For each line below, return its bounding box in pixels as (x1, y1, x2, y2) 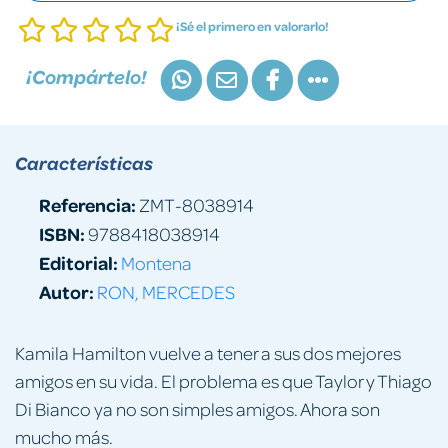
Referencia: (39, 191, 136, 217)
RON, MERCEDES (97, 279, 235, 303)
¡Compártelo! (26, 64, 147, 90)
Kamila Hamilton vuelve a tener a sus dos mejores (15, 340, 401, 364)
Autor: (39, 278, 94, 304)
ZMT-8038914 (136, 192, 254, 216)
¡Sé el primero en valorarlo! (176, 18, 329, 34)
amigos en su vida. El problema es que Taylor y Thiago (15, 368, 432, 392)
